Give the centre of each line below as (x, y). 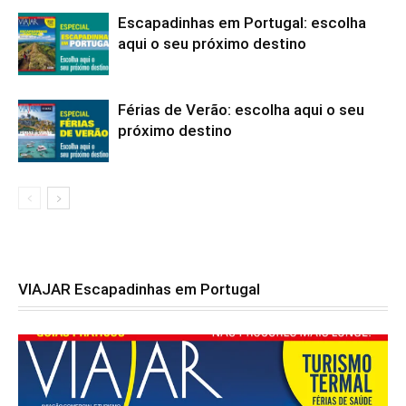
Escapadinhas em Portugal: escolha (242, 23)
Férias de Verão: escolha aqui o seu (241, 110)
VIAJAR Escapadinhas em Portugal (139, 290)
